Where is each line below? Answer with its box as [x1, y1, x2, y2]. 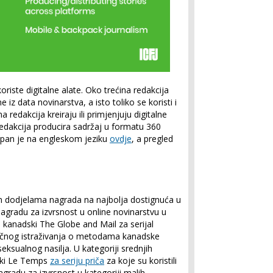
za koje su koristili [104, 255, 177, 266]
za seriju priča [50, 255, 104, 266]
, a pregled [132, 133, 173, 144]
